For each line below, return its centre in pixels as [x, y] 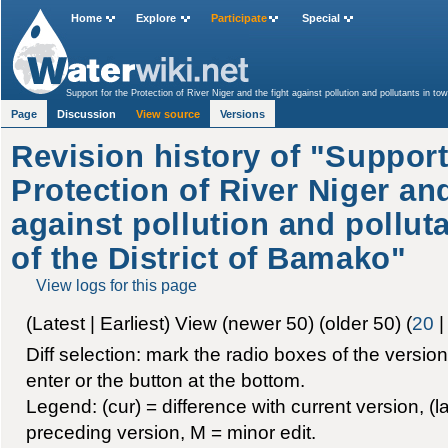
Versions [243, 114]
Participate [238, 18]
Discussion [87, 114]
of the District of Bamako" [209, 259]
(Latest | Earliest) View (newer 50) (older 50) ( [218, 322]
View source [168, 114]
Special [320, 18]
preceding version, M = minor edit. [170, 431]
